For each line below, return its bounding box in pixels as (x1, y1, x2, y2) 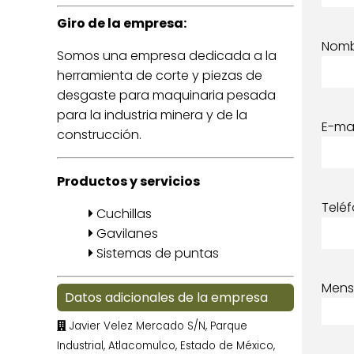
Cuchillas (93, 205, 152, 223)
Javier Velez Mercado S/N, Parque (66, 318, 247, 333)
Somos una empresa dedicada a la (57, 47, 277, 65)
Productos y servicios (57, 172, 200, 190)
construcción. (57, 126, 141, 144)
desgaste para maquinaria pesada (57, 86, 276, 104)
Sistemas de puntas (93, 244, 219, 262)
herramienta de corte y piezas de (57, 66, 262, 85)
